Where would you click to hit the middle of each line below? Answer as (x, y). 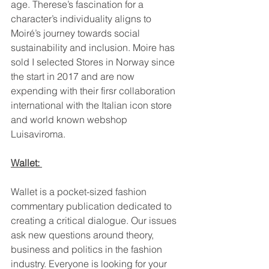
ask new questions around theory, (83, 235)
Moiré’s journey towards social (77, 33)
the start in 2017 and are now (74, 77)
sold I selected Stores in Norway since (94, 62)
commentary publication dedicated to (92, 206)
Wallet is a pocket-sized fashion (80, 192)
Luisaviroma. (38, 134)
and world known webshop (70, 120)
